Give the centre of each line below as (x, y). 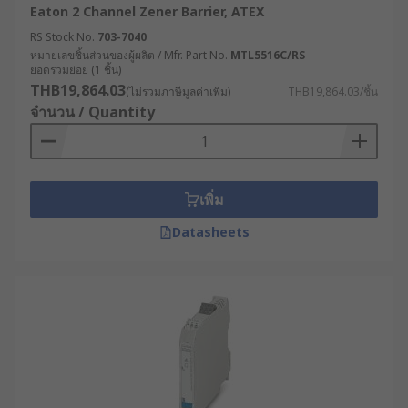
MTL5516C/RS (268, 55)
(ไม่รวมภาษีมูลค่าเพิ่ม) (178, 92)
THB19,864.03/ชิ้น (333, 92)
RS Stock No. (62, 37)
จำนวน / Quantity (92, 112)
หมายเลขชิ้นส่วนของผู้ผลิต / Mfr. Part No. (129, 55)
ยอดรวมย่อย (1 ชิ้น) (76, 70)
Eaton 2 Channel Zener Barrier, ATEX (147, 11)
